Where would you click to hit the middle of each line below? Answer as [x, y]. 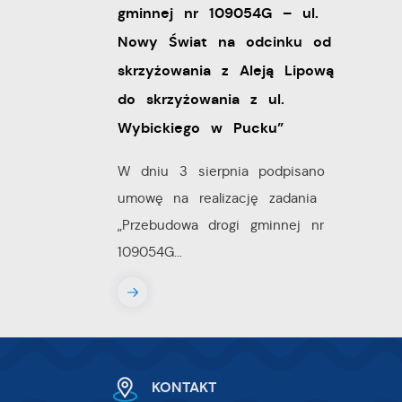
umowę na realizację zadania [217, 198]
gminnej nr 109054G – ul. [218, 13]
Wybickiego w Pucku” [200, 128]
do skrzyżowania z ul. [201, 100]
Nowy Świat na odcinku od [224, 42]
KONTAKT [184, 388]
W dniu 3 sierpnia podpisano [221, 171]
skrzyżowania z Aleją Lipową [225, 71]
